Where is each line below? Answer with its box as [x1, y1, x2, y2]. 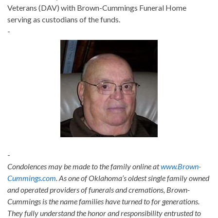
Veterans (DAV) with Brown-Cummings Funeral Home [7, 2, 186, 12]
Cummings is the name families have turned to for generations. [7, 197, 200, 206]
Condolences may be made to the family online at [7, 162, 161, 171]
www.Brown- [161, 162, 201, 171]
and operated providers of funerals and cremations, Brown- [7, 185, 190, 195]
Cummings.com [7, 173, 56, 183]
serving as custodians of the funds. [7, 14, 120, 24]
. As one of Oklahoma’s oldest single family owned [56, 173, 209, 183]
